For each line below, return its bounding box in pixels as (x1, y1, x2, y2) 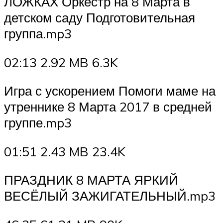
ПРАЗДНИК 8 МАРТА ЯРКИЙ (4, 172, 178, 188)
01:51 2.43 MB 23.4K (4, 143, 125, 159)
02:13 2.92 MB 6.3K (4, 54, 118, 70)
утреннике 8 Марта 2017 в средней (4, 99, 212, 115)
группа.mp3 (4, 25, 72, 42)
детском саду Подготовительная (4, 9, 195, 26)
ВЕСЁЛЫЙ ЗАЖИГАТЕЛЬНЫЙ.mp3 (4, 188, 216, 204)
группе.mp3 (4, 114, 72, 131)
